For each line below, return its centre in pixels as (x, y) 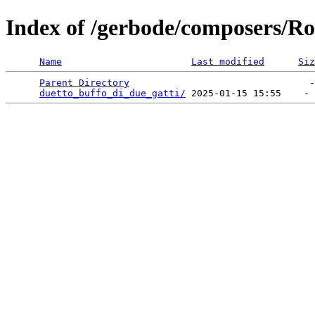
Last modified (228, 61)
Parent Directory (84, 82)
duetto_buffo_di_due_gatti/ (112, 93)
